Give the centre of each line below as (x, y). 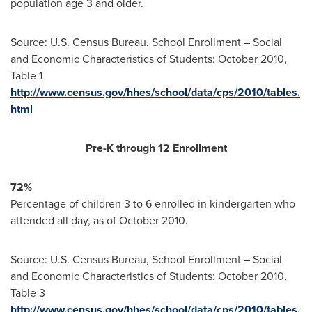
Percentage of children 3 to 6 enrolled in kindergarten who (153, 204)
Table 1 (26, 76)
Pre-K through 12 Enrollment (156, 148)
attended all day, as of (65, 221)
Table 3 (28, 293)
